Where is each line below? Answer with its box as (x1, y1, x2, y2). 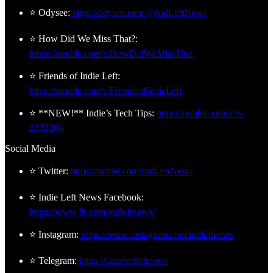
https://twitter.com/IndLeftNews (68, 165, 193, 176)
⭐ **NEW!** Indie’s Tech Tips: (29, 107, 157, 118)
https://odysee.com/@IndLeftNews (70, 7, 207, 18)
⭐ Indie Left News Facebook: (29, 191, 144, 202)
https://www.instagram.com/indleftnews (79, 229, 233, 239)
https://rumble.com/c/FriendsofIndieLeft (29, 85, 182, 96)
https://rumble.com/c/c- (157, 107, 244, 118)
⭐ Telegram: (29, 255, 77, 266)
